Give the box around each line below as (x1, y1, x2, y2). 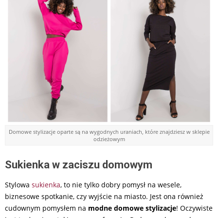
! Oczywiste (176, 203, 213, 213)
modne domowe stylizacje (88, 203, 176, 213)
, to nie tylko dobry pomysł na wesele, (60, 180, 182, 190)
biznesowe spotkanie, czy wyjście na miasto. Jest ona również (5, 192, 203, 201)
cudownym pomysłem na (5, 203, 88, 213)
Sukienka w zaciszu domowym (5, 159, 152, 171)
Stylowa (5, 180, 32, 190)
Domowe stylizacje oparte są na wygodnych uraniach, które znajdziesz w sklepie (8, 128, 210, 136)
